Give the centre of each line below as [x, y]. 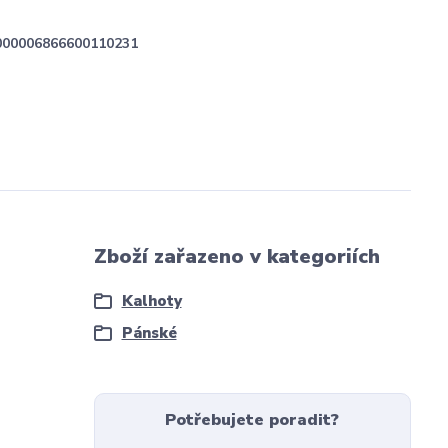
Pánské [149, 333]
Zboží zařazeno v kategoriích [236, 257]
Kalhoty [151, 301]
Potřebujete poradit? [252, 420]
